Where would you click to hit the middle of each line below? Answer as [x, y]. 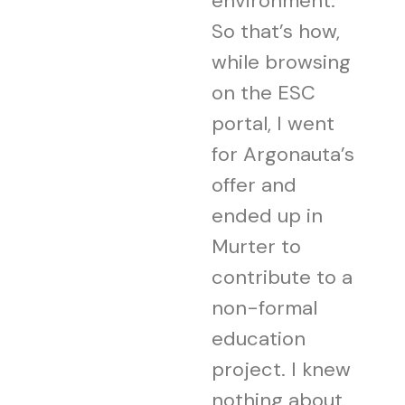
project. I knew [281, 369]
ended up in [267, 215]
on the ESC [264, 92]
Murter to [256, 246]
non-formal [264, 307]
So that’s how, [276, 31]
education [259, 338]
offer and [254, 184]
